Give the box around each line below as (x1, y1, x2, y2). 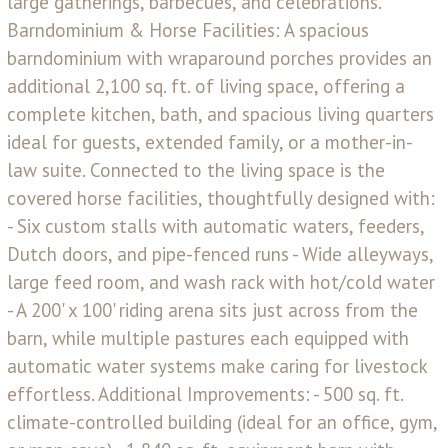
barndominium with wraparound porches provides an (7, 45, 432, 70)
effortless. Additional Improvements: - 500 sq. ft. (7, 381, 403, 406)
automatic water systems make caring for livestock (7, 353, 427, 378)
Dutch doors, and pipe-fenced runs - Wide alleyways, (7, 241, 433, 266)
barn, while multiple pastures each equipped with (7, 325, 409, 350)
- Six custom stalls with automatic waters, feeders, (7, 213, 424, 238)
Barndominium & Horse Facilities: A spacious (7, 17, 369, 42)
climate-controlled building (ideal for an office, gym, (7, 409, 437, 434)
